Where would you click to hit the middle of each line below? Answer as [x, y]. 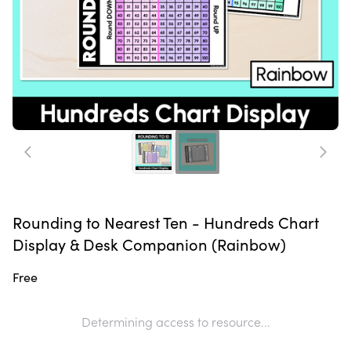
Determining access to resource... [175, 322]
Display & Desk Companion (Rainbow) [149, 244]
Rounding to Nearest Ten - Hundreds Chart [166, 223]
